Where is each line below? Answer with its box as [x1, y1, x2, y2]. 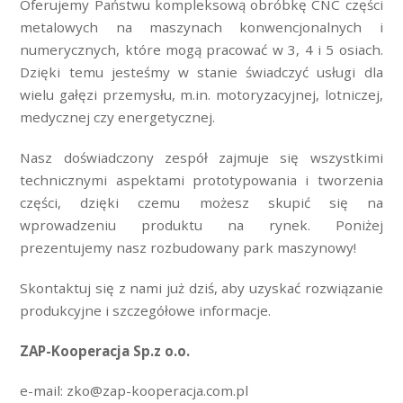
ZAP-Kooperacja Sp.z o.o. [20, 341, 191, 360]
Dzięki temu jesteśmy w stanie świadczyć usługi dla [20, 63, 383, 82]
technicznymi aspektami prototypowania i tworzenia [20, 171, 383, 190]
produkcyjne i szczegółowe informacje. [20, 300, 272, 319]
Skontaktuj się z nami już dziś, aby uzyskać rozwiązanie [20, 278, 383, 297]
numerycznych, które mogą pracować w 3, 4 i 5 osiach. [20, 40, 383, 59]
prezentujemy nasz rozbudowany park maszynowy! [20, 238, 357, 257]
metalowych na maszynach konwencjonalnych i [20, 18, 383, 37]
